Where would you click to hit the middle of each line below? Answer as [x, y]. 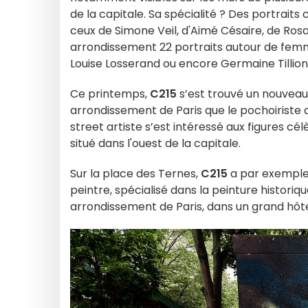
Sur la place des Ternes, [135, 174]
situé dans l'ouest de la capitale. [157, 143]
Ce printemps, [110, 94]
